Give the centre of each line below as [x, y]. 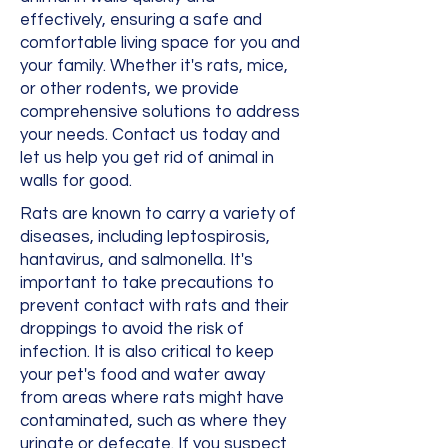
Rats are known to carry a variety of [158, 214]
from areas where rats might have [152, 398]
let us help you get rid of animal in [147, 158]
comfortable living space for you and [160, 43]
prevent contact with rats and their [154, 306]
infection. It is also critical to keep [147, 352]
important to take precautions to [147, 283]
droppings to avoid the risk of [132, 329]
